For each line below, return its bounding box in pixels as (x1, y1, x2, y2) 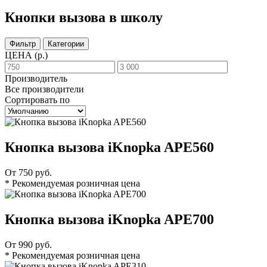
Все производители (5, 84, 84, 95)
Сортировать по (5, 95, 70, 105)
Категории (48, 39, 84, 49)
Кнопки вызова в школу (5, 10, 163, 26)
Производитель (5, 73, 67, 84)
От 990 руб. (5, 239, 52, 250)
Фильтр (10, 39, 36, 49)
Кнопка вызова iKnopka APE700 (5, 211, 214, 227)
